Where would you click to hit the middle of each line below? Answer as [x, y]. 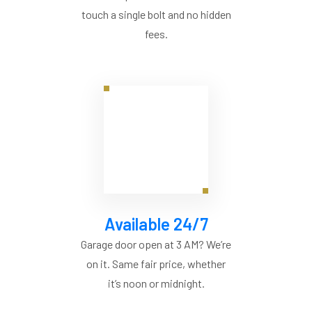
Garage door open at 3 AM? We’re [156, 244]
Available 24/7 [156, 224]
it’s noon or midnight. [156, 283]
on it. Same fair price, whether [156, 264]
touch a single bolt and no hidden [156, 15]
